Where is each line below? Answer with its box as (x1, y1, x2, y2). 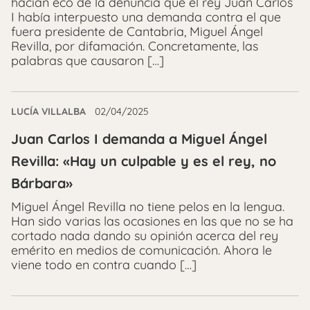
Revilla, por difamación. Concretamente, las (11, 38, 258, 55)
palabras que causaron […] (11, 53, 164, 69)
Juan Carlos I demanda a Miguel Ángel (11, 130, 267, 148)
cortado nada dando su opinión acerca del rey (11, 228, 278, 244)
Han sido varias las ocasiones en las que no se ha (11, 213, 293, 230)
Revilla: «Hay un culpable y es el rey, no (11, 152, 276, 170)
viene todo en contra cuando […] (11, 257, 197, 273)
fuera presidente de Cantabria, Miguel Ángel (11, 24, 263, 40)
